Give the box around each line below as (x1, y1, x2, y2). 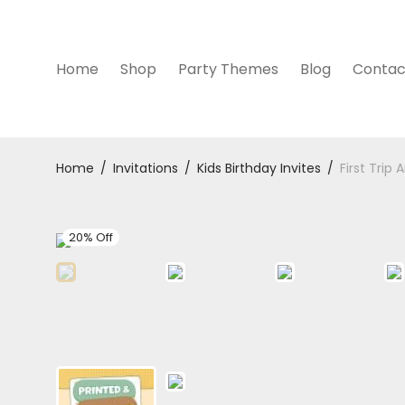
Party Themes (178, 59, 278, 80)
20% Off (69, 229, 113, 246)
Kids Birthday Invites (197, 159, 321, 177)
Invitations (113, 159, 178, 177)
